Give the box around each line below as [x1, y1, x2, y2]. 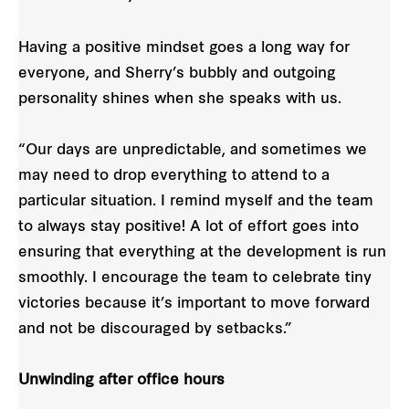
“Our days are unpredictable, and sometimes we [18, 142, 367, 158]
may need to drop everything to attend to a [18, 168, 330, 184]
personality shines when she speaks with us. [18, 91, 341, 107]
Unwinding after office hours [18, 372, 225, 388]
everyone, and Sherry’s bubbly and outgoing [18, 66, 336, 81]
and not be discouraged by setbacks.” [18, 321, 292, 337]
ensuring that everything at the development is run [18, 245, 386, 260]
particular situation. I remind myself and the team [18, 194, 373, 209]
